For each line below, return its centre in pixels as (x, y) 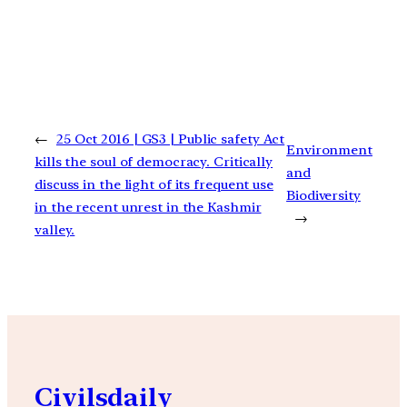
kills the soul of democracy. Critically (154, 161)
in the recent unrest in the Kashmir (148, 207)
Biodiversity (323, 196)
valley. (55, 229)
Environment (329, 150)
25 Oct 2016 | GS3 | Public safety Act (170, 139)
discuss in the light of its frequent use (154, 184)
